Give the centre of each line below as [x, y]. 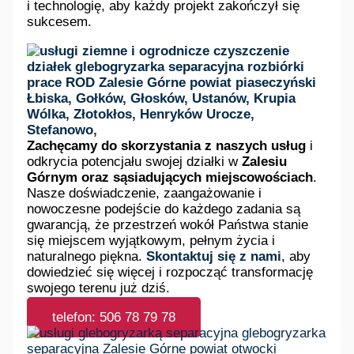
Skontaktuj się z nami [214, 256]
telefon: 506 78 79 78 [114, 317]
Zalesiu [265, 161]
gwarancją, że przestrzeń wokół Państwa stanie [168, 224]
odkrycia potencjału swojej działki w [135, 161]
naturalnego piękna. [87, 256]
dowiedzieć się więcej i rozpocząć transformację [170, 272]
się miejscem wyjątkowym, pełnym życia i [151, 240]
